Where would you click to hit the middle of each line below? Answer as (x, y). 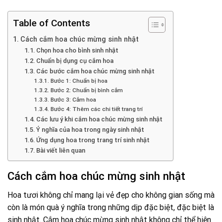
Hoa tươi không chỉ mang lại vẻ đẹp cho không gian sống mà (111, 195)
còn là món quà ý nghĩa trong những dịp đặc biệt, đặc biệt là (111, 208)
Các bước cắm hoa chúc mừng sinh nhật (96, 71)
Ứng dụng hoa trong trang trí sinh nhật (93, 140)
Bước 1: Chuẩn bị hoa (79, 81)
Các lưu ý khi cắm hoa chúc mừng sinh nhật (100, 119)
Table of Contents (52, 23)
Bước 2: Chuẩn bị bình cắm (86, 90)
